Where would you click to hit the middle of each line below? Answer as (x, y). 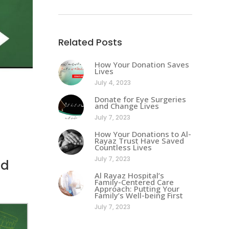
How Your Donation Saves (142, 64)
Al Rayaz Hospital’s (129, 175)
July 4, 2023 (112, 82)
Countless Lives (123, 147)
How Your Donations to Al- (143, 134)
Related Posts (90, 42)
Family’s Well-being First (139, 195)
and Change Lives (127, 106)
